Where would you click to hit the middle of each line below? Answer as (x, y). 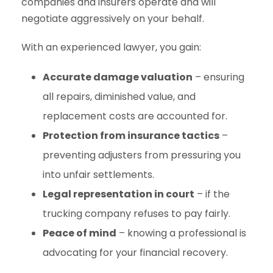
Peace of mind (80, 233)
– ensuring (218, 77)
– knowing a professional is (181, 233)
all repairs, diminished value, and (119, 97)
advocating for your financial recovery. (135, 253)
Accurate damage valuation (118, 77)
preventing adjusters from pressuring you (142, 155)
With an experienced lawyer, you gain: (111, 47)
